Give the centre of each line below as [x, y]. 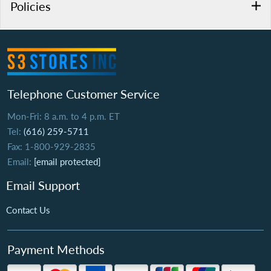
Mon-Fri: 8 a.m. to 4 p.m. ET [64, 116]
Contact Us [28, 210]
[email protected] [67, 162]
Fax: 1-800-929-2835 [51, 147]
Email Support [43, 185]
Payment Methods [56, 250]
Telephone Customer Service [83, 94]
